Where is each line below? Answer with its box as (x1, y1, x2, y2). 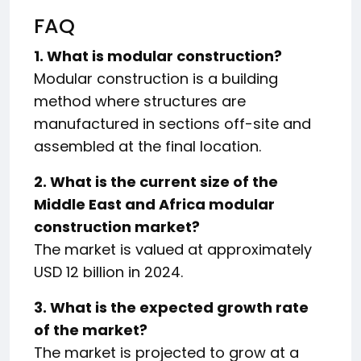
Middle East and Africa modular (34, 193, 275, 214)
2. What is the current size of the (34, 171, 278, 192)
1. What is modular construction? (34, 45, 282, 66)
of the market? (34, 319, 147, 340)
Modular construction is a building (34, 68, 278, 89)
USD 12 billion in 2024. (34, 261, 183, 282)
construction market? (34, 216, 200, 237)
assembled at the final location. (34, 135, 261, 156)
